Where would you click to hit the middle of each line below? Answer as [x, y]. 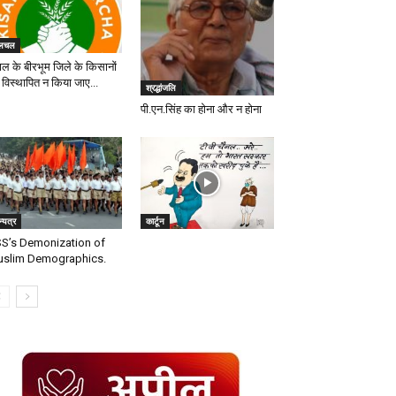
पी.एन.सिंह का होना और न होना [201, 109]
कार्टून [155, 221]
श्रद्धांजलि [160, 87]
